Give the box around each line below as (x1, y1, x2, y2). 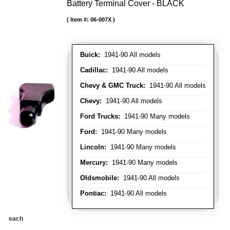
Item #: (70, 16, 90, 23)
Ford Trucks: (80, 112, 120, 120)
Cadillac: (80, 66, 108, 74)
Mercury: (80, 159, 108, 166)
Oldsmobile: (80, 174, 119, 182)
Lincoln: (80, 143, 106, 151)
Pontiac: (80, 189, 106, 197)
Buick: (80, 51, 100, 59)
